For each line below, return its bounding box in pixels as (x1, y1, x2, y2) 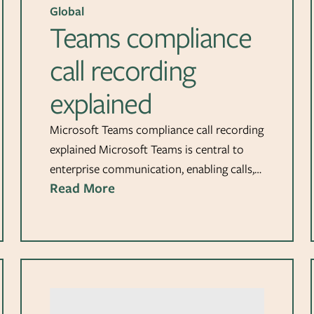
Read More (50, 179, 116, 198)
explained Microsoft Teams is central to (50, 141, 245, 158)
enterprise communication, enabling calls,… (50, 161, 262, 178)
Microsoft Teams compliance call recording (50, 121, 264, 139)
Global (50, 3, 85, 20)
